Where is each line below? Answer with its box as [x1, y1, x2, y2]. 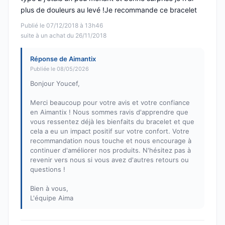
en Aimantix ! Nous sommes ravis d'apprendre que [30, 108, 188, 117]
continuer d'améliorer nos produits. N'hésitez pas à [30, 146, 191, 155]
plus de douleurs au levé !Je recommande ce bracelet [21, 6, 197, 15]
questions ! [30, 165, 65, 174]
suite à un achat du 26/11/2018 [21, 32, 106, 40]
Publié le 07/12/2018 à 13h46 [21, 22, 103, 30]
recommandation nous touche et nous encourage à [30, 137, 191, 145]
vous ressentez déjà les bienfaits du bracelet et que [30, 118, 194, 126]
